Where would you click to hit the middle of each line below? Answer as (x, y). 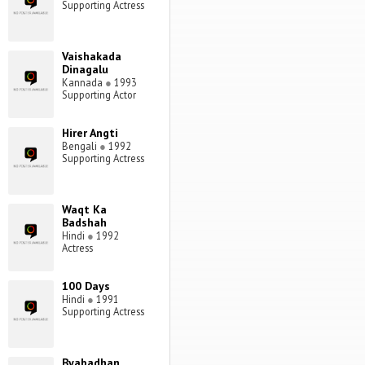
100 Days (86, 286)
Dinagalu (85, 70)
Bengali (80, 146)
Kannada (83, 83)
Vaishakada (91, 57)
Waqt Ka (84, 210)
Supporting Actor (99, 95)
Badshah (84, 223)
